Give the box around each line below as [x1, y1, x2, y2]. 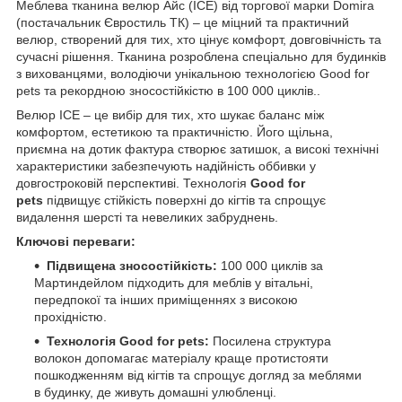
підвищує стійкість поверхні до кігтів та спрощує [43, 192, 326, 207]
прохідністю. [34, 309, 107, 324]
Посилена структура [209, 333, 331, 348]
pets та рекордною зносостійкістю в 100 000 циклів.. [16, 83, 320, 98]
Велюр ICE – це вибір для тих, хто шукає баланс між [16, 107, 324, 122]
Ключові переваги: [16, 233, 135, 249]
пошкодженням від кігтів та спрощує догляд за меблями [34, 367, 362, 382]
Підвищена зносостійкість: [47, 258, 217, 273]
